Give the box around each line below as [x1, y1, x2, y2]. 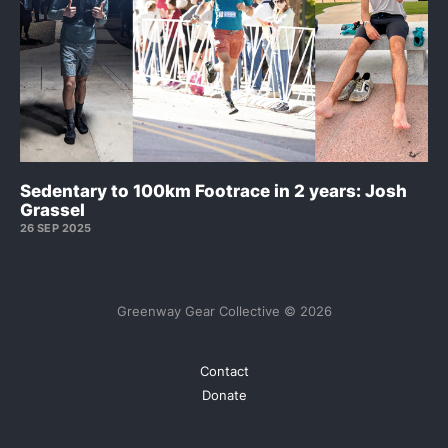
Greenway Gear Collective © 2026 [116, 303, 332, 320]
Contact [199, 363, 249, 380]
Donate [201, 387, 247, 404]
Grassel [20, 200, 85, 221]
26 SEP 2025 [20, 221, 92, 236]
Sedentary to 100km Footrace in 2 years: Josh [20, 181, 407, 202]
